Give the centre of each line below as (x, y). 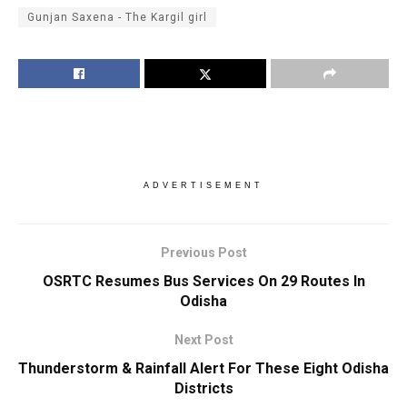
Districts (203, 389)
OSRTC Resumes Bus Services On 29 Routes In (203, 282)
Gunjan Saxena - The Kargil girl (117, 18)
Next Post (203, 340)
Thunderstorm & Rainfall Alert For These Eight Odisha (203, 369)
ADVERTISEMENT (203, 186)
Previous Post (203, 253)
